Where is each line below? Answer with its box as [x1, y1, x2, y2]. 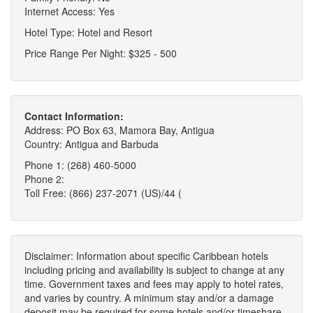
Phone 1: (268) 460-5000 [24, 158, 136, 173]
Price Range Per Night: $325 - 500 [24, 46, 177, 61]
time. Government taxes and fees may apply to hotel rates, [24, 277, 284, 291]
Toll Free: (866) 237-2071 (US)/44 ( [24, 186, 182, 201]
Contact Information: [24, 109, 124, 124]
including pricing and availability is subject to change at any [24, 263, 284, 277]
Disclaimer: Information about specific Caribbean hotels [24, 249, 268, 263]
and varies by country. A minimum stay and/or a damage [24, 291, 274, 305]
